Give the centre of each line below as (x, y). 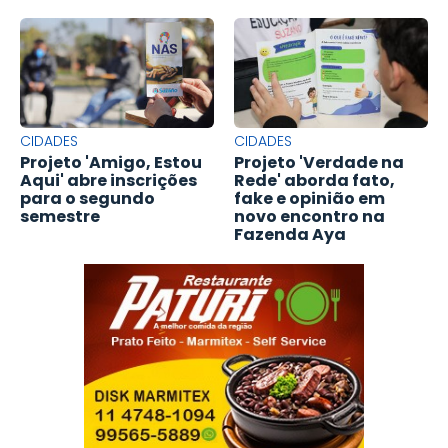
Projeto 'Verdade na (319, 163)
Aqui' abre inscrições (108, 181)
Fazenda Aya (290, 235)
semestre (60, 217)
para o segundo (87, 199)
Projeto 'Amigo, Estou (111, 163)
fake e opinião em (309, 199)
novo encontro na (309, 217)
